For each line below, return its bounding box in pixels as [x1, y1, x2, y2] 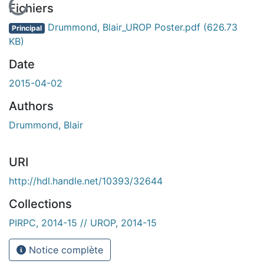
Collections [9, 196, 72, 211]
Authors [9, 98, 54, 113]
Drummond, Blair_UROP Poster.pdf [44, 21, 203, 33]
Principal [11, 23, 42, 32]
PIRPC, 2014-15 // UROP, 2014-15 [9, 216, 157, 229]
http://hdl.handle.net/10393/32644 [9, 174, 163, 187]
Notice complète [26, 243, 103, 256]
